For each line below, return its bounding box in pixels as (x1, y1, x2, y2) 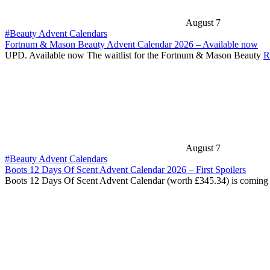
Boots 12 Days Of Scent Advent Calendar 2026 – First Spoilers (5, 165, 246, 175)
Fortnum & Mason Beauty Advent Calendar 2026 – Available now (5, 39, 258, 50)
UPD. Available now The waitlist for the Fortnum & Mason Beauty (5, 50, 263, 61)
